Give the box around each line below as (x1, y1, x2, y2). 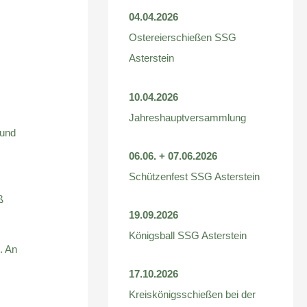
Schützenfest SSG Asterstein (129, 170, 260, 182)
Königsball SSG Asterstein (129, 230, 247, 242)
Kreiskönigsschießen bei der (129, 288, 256, 301)
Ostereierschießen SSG (129, 32, 237, 44)
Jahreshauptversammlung (129, 111, 247, 123)
